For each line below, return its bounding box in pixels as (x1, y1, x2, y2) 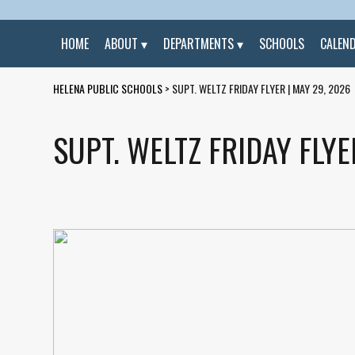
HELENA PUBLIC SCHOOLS (53, 80, 163, 97)
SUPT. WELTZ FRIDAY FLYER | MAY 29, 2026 (172, 80, 351, 97)
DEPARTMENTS (163, 34, 235, 53)
